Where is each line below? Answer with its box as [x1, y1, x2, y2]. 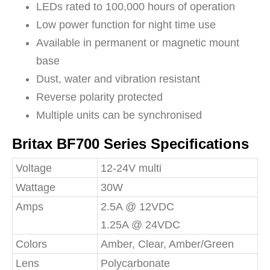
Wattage [16, 181, 55, 194]
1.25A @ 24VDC [101, 219, 180, 231]
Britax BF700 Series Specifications [12, 136, 249, 152]
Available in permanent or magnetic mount [36, 37, 239, 49]
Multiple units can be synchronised [36, 109, 202, 122]
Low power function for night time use [36, 19, 216, 31]
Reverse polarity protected [36, 91, 163, 104]
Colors [16, 238, 47, 251]
